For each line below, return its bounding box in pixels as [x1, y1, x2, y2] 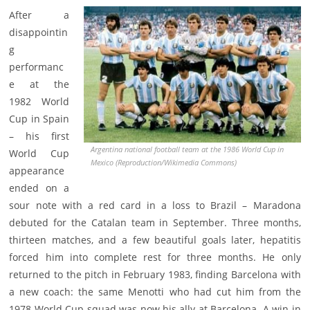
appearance [9, 164, 65, 178]
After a [9, 8, 69, 22]
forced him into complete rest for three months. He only [9, 250, 301, 264]
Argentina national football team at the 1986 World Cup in [90, 143, 284, 154]
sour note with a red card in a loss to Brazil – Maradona [9, 199, 301, 212]
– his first [9, 129, 69, 143]
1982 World [9, 95, 69, 109]
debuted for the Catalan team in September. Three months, [9, 216, 301, 230]
